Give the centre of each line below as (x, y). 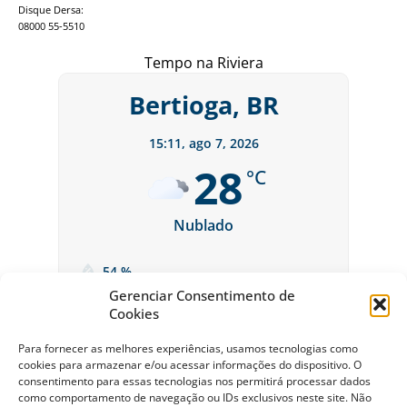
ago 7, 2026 (223, 144)
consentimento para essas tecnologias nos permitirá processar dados (194, 381)
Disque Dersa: (51, 10)
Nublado (203, 226)
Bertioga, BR (203, 105)
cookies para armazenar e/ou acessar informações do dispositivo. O (190, 365)
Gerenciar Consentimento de (202, 295)
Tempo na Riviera (203, 63)
